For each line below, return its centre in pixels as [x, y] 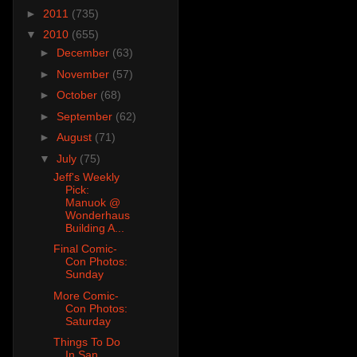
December [84, 53]
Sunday [84, 275]
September [86, 116]
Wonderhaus [97, 215]
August [75, 137]
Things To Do [86, 342]
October [78, 95]
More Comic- [86, 295]
